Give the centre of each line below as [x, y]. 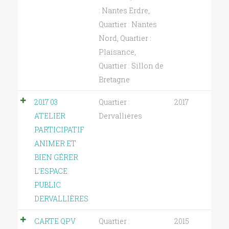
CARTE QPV [55, 221]
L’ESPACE [51, 171]
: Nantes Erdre [123, 11]
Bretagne [114, 80]
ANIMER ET [55, 144]
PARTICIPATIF [59, 130]
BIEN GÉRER [56, 157]
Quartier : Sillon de [131, 66]
